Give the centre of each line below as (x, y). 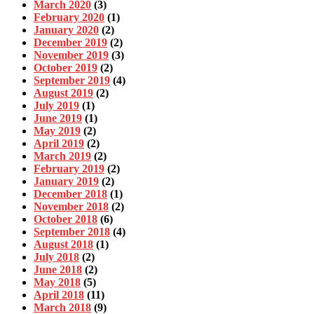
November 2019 (71, 55)
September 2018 (72, 232)
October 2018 (66, 219)
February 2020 (69, 18)
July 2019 (56, 106)
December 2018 (70, 194)
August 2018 (63, 245)
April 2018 (59, 295)
